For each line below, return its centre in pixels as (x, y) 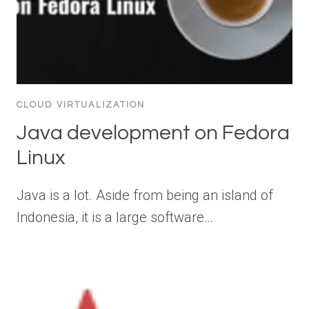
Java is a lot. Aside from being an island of (145, 195)
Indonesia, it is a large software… (115, 217)
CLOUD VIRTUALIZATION (81, 104)
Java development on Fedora (153, 132)
